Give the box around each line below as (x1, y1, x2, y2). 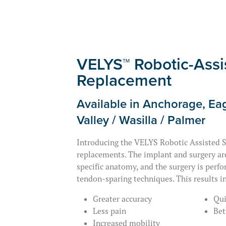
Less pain (93, 206, 126, 216)
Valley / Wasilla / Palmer (77, 111, 205, 129)
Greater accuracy (93, 194, 152, 204)
